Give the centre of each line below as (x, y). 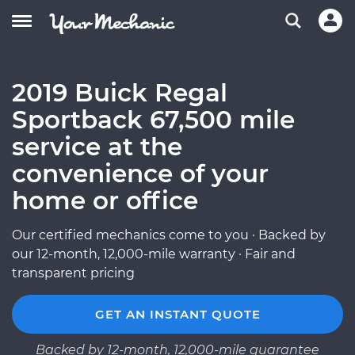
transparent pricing (73, 273)
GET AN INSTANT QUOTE (177, 314)
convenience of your (140, 174)
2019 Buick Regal (120, 93)
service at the (97, 147)
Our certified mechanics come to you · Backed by (169, 235)
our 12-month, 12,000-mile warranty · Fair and (154, 254)
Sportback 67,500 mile (153, 120)
